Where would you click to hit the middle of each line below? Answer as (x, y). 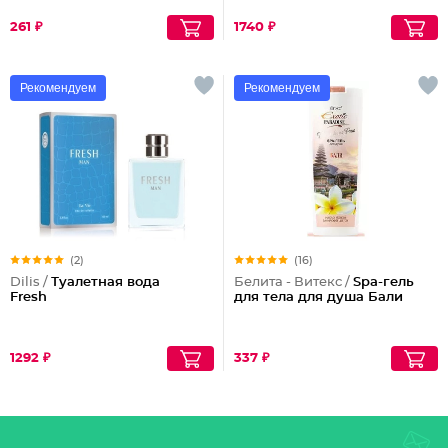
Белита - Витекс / (293, 282)
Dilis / (30, 282)
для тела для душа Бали (318, 297)
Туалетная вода (105, 282)
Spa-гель (383, 282)
